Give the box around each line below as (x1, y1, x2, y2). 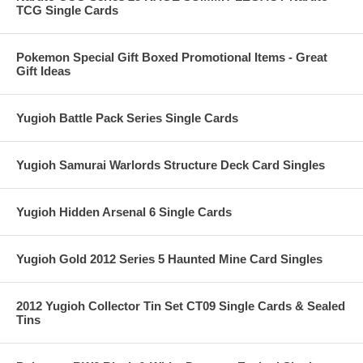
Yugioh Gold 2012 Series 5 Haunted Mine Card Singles (16, 252, 322, 266)
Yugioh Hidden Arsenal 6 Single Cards (16, 205, 232, 219)
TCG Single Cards (16, 3, 118, 17)
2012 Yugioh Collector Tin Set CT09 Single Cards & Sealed (16, 299, 345, 313)
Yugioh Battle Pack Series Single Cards (16, 111, 238, 125)
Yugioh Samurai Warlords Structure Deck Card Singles (16, 158, 325, 172)
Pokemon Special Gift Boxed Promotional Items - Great (16, 50, 327, 64)
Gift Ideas (16, 64, 70, 78)
